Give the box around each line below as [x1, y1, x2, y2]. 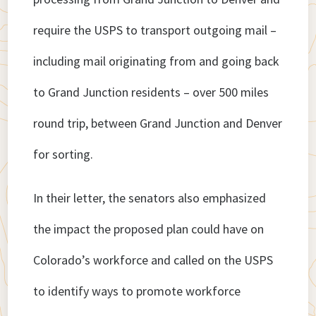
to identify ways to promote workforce [33, 283, 241, 300]
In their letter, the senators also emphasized [33, 190, 267, 207]
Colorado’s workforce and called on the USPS [33, 252, 274, 269]
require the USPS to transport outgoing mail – [33, 22, 277, 39]
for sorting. [33, 146, 94, 163]
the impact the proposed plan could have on [33, 221, 265, 238]
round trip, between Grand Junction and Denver [33, 115, 283, 132]
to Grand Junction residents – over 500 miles [33, 84, 269, 101]
